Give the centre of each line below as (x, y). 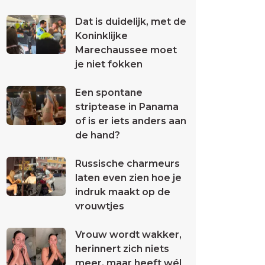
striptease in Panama (127, 107)
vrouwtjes (100, 206)
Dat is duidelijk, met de (131, 22)
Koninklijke (101, 36)
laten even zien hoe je (128, 178)
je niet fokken (109, 64)
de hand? (98, 135)
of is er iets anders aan (131, 121)
